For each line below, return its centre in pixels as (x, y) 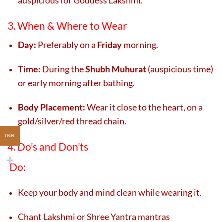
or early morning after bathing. (76, 83)
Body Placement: (52, 107)
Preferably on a (67, 44)
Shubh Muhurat (116, 69)
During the (63, 69)
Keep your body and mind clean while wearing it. (110, 192)
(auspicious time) (180, 69)
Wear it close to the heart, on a (144, 107)
